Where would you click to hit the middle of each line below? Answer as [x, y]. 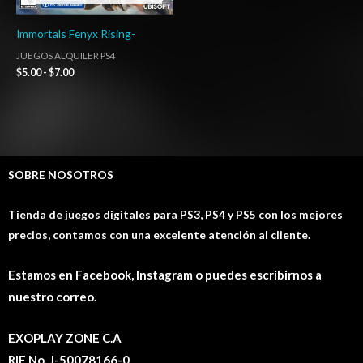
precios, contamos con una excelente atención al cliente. [159, 234]
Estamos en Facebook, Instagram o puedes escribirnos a [165, 274]
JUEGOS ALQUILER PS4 [66, 55]
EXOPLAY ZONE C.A [65, 337]
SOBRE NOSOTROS [61, 174]
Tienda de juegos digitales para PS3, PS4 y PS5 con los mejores [175, 214]
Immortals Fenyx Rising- [76, 34]
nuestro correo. [52, 296]
